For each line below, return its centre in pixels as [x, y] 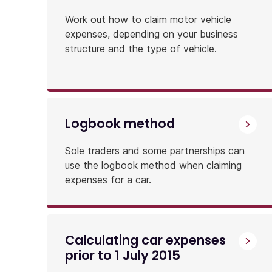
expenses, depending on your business [151, 34]
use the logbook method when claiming [153, 165]
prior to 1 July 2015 [123, 255]
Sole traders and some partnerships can [155, 150]
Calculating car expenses [145, 240]
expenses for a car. [108, 179]
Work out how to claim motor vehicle [148, 19]
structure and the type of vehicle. [141, 48]
